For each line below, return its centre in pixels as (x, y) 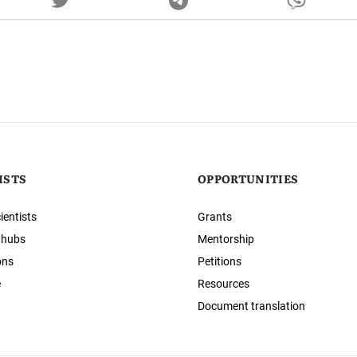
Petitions (220, 262)
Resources (224, 284)
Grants (215, 217)
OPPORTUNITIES (248, 179)
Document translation (251, 306)
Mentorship (226, 239)
